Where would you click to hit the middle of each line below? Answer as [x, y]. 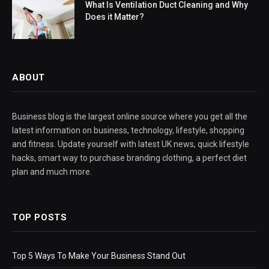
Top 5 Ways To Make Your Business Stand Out [99, 256]
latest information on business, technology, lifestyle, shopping [128, 131]
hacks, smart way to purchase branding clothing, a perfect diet [129, 158]
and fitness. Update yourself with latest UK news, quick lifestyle [131, 144]
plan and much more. [52, 172]
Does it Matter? [115, 17]
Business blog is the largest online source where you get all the [130, 117]
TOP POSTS [40, 218]
